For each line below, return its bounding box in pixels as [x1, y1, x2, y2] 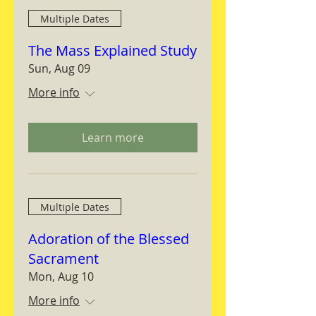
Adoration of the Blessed [28, 229, 189, 248]
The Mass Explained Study [28, 41, 197, 60]
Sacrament [28, 249, 99, 268]
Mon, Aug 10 [28, 269, 94, 284]
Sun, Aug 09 [28, 61, 90, 76]
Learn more [82, 130, 144, 145]
